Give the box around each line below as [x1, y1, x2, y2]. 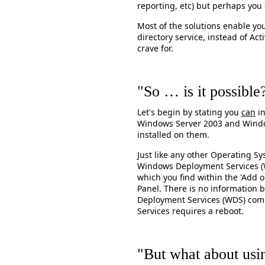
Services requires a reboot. [137, 205, 244, 216]
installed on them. [137, 129, 209, 140]
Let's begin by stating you [137, 106, 241, 118]
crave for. [137, 43, 173, 54]
